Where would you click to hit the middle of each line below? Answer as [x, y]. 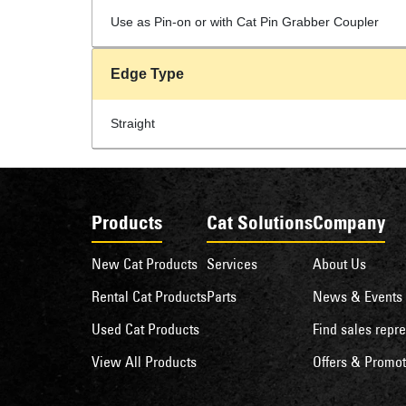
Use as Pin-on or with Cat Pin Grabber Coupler [244, 22]
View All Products [144, 362]
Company [348, 222]
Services [232, 264]
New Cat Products [144, 264]
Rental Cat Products [149, 296]
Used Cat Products [145, 329]
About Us [339, 264]
